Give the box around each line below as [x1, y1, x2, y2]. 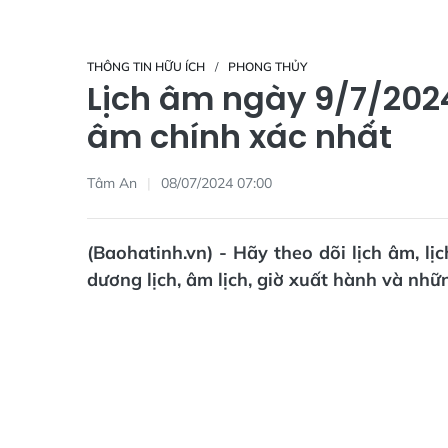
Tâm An [87, 173, 137, 192]
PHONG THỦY [228, 59, 307, 74]
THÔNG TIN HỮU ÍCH [87, 59, 205, 74]
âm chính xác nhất [87, 114, 392, 159]
